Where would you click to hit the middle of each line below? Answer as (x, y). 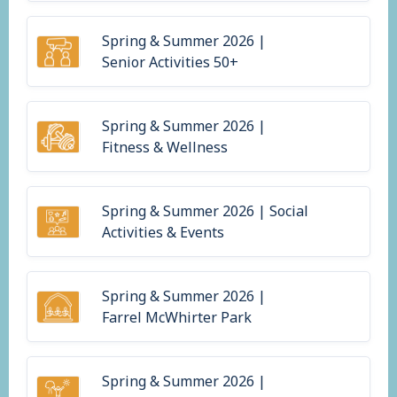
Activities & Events (163, 233)
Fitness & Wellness (165, 148)
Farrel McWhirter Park (177, 318)
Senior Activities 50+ (170, 62)
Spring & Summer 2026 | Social (205, 211)
